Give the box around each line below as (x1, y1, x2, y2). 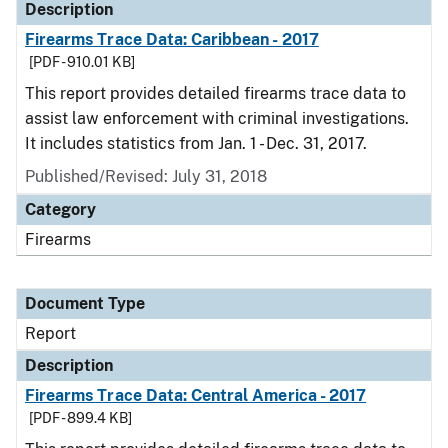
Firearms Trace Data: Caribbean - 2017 (25, 30, 319, 49)
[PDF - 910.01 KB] (29, 54, 135, 70)
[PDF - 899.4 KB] (29, 410, 132, 426)
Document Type (25, 294, 145, 313)
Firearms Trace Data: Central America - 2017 (25, 386, 367, 405)
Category (25, 200, 96, 219)
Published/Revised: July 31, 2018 (25, 167, 267, 186)
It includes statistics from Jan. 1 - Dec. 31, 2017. (25, 134, 367, 153)
